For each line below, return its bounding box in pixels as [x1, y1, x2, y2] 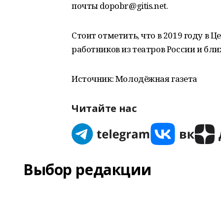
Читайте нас [72, 102, 137, 115]
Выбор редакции [23, 159, 151, 180]
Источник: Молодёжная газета [72, 73, 197, 84]
